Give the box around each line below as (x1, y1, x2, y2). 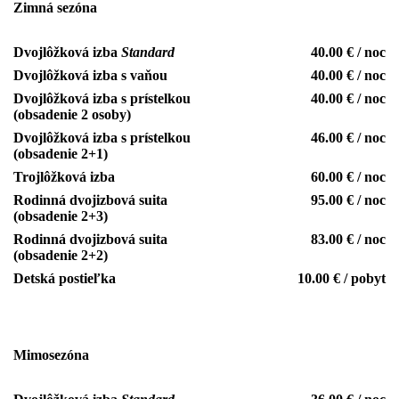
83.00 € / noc (311, 232, 386, 248)
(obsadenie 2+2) (13, 248, 108, 264)
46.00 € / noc (311, 130, 386, 146)
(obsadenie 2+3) (13, 208, 108, 224)
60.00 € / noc (311, 169, 386, 185)
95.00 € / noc (311, 192, 386, 208)
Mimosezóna (13, 347, 89, 363)
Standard (121, 45, 175, 61)
